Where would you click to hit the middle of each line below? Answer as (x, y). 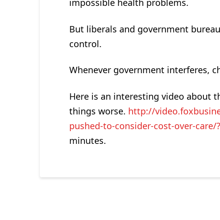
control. (85, 43)
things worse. (98, 111)
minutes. (87, 140)
